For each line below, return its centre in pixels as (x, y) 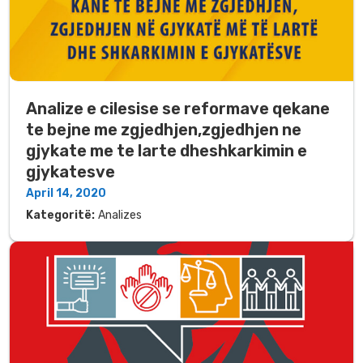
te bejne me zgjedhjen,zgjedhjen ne (164, 130)
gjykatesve (70, 172)
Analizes (120, 216)
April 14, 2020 (66, 194)
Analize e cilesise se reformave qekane (178, 109)
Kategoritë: (60, 216)
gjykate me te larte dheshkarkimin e (167, 151)
